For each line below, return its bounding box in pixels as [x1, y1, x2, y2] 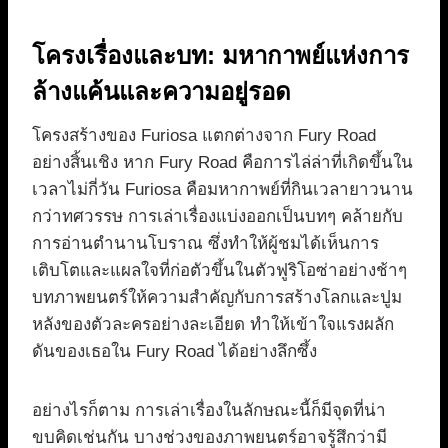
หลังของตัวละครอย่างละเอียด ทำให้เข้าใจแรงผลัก [32, 314, 394, 334]
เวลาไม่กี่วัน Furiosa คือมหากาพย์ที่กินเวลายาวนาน [32, 179, 413, 199]
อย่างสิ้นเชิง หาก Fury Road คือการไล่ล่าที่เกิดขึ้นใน [32, 152, 413, 172]
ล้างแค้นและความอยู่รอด [32, 77, 291, 105]
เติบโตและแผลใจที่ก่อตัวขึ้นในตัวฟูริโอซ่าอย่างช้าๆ [32, 260, 407, 280]
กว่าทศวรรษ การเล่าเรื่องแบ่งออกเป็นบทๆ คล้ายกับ [32, 206, 403, 226]
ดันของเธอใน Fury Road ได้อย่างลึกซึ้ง [32, 341, 317, 361]
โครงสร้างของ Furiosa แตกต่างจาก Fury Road [32, 125, 376, 145]
